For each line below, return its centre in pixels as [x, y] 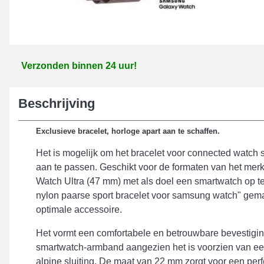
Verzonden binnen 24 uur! [79, 66]
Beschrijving [57, 103]
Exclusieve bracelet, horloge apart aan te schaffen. [128, 131]
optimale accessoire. [79, 209]
